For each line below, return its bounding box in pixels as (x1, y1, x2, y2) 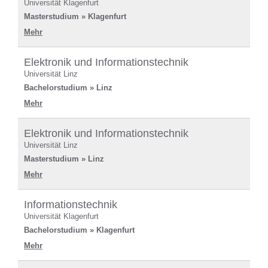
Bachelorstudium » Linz (24, 83, 112, 92)
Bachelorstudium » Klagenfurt (24, 225, 135, 234)
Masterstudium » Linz (24, 154, 104, 163)
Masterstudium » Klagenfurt (24, 11, 126, 21)
